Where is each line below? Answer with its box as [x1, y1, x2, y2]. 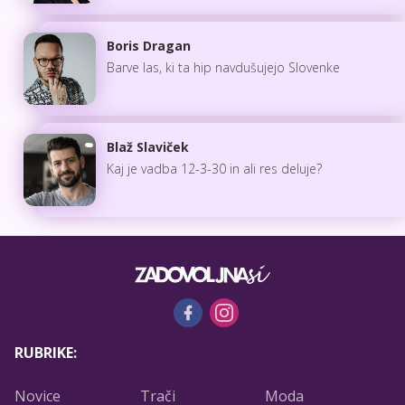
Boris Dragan [107, 36, 191, 54]
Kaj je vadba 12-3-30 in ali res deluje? [107, 159, 322, 177]
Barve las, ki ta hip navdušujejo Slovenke [107, 58, 340, 76]
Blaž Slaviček [107, 137, 189, 155]
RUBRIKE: [14, 342, 77, 363]
